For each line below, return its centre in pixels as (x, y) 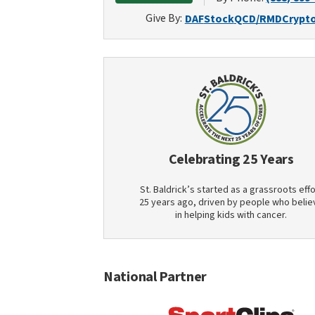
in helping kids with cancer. (231, 215)
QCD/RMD (258, 19)
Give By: (163, 18)
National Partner (155, 277)
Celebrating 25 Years (231, 160)
